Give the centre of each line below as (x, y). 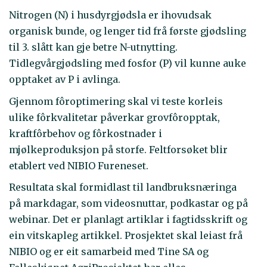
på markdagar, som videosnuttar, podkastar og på (128, 204)
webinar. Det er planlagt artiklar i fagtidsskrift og (128, 220)
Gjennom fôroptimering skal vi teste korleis (116, 101)
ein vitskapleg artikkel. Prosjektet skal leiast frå (126, 236)
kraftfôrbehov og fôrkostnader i (86, 133)
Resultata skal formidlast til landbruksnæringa (123, 187)
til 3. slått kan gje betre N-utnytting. (93, 47)
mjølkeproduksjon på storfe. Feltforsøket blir (118, 149)
